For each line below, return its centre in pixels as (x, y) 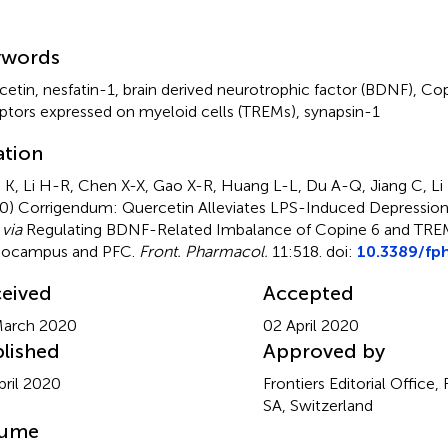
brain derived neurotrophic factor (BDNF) (267, 89)
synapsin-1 (341, 111)
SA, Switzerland (317, 405)
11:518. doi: (312, 251)
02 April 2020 (310, 325)
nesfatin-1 (78, 89)
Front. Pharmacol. (203, 251)
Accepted (308, 292)
